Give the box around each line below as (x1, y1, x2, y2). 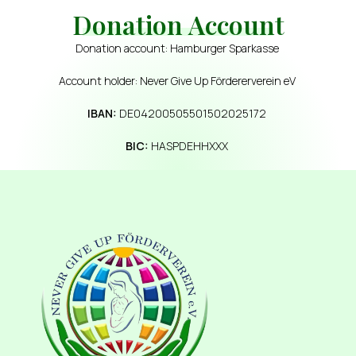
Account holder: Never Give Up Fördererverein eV (58, 72, 298, 88)
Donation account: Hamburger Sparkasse (75, 40, 281, 56)
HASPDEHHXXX (149, 137, 230, 153)
